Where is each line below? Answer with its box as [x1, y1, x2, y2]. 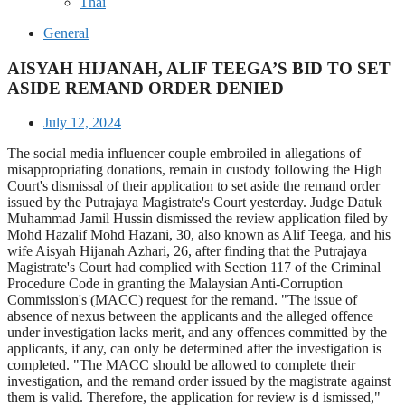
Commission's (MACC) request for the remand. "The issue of [7, 292, 357, 308]
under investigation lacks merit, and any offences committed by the [7, 325, 387, 341]
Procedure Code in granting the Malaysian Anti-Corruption [7, 276, 343, 292]
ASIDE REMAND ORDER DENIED [7, 78, 284, 98]
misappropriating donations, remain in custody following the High [7, 162, 382, 178]
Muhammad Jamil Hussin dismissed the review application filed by [7, 211, 388, 227]
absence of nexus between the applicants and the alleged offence [7, 308, 373, 325]
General [43, 25, 89, 41]
